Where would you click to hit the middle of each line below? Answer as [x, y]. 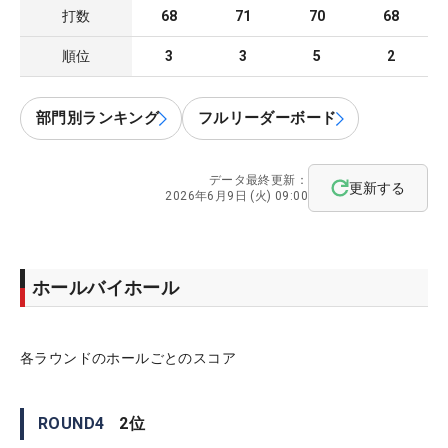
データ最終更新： [258, 180]
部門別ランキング [98, 118]
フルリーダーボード [267, 118]
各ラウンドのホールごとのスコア [128, 358]
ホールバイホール [106, 288]
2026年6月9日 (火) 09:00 [236, 196]
